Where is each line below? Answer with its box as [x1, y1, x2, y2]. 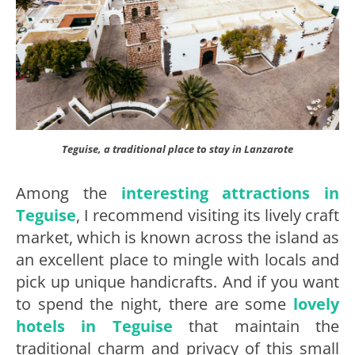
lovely [293, 292, 339, 315]
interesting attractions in [120, 181, 339, 204]
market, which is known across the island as [16, 226, 339, 248]
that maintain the [172, 315, 340, 337]
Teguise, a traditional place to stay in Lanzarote [62, 141, 293, 156]
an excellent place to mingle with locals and [16, 248, 339, 270]
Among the [16, 181, 121, 204]
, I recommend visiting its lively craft [76, 204, 339, 226]
